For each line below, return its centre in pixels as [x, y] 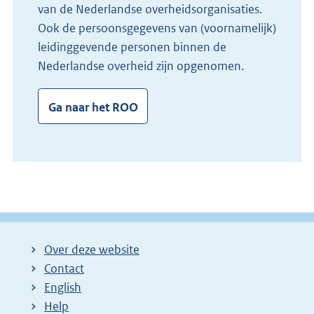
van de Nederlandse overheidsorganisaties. [150, 9]
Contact [64, 269]
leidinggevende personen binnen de [132, 47]
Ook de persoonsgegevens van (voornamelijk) [157, 28]
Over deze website [92, 250]
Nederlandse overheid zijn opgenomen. [141, 66]
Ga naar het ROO [93, 107]
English [63, 288]
